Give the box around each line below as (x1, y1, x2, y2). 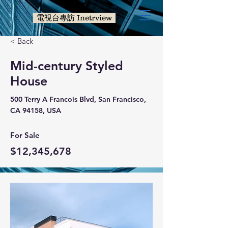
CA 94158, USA (10, 106, 61, 115)
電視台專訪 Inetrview (37, 13, 112, 22)
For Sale (10, 130, 40, 140)
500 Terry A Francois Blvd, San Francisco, (10, 95, 146, 104)
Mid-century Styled (10, 58, 123, 73)
